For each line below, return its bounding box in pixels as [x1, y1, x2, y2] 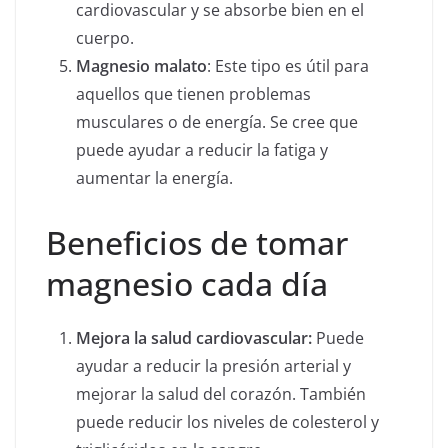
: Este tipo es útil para [207, 55, 369, 78]
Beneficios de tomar [46, 221, 348, 265]
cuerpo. [76, 27, 134, 50]
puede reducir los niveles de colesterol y [76, 411, 379, 434]
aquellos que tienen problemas [76, 83, 311, 106]
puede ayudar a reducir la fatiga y [76, 139, 328, 162]
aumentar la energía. [76, 167, 233, 190]
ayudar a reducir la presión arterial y [76, 355, 351, 378]
